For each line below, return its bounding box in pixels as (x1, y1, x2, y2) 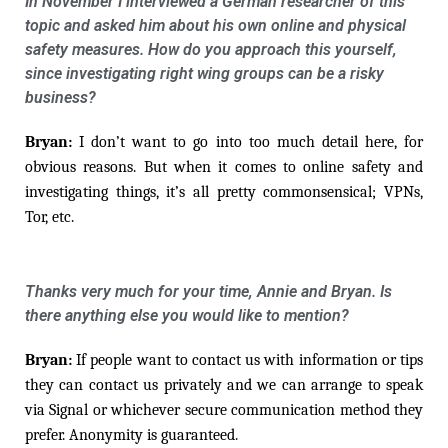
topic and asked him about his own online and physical (25, 15, 406, 35)
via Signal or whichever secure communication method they (25, 400, 423, 419)
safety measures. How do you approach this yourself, (25, 39, 397, 59)
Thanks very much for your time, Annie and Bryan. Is (25, 281, 392, 301)
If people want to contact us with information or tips (76, 350, 424, 369)
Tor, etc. (25, 207, 74, 226)
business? (25, 87, 96, 107)
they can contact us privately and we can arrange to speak (25, 375, 423, 394)
